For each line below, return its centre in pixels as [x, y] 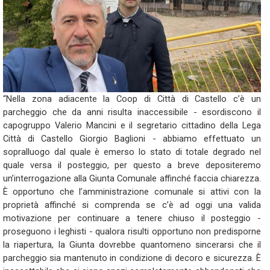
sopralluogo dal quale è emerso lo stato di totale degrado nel [132, 152]
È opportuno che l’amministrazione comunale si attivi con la [132, 192]
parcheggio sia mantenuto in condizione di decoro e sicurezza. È [132, 258]
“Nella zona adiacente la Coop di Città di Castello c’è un [132, 99]
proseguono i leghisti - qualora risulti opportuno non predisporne [132, 231]
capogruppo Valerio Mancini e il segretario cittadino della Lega [132, 125]
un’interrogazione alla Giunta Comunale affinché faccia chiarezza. [132, 178]
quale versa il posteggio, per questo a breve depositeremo [132, 165]
